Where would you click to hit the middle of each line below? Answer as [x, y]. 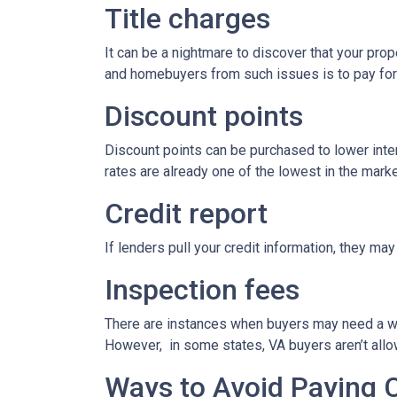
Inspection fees [202, 290]
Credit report [186, 214]
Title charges [187, 19]
